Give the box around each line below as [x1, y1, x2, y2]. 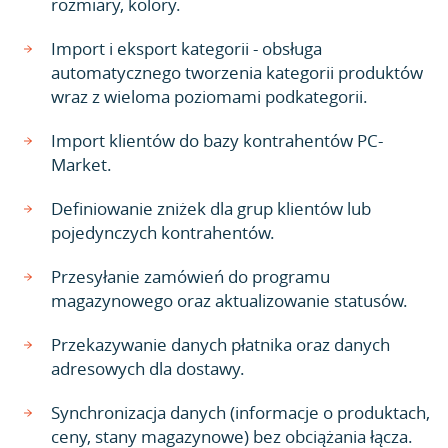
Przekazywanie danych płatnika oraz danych [51, 333, 390, 356]
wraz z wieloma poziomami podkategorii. [51, 85, 368, 108]
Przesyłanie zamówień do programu [51, 265, 330, 288]
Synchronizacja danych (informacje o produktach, [51, 401, 430, 424]
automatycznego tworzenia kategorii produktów [51, 61, 423, 84]
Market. [51, 153, 112, 176]
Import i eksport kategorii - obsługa [51, 37, 322, 60]
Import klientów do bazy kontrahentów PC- [51, 129, 383, 152]
